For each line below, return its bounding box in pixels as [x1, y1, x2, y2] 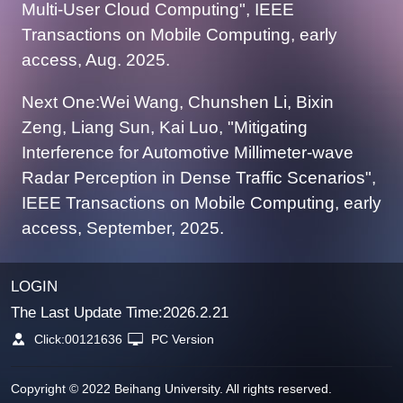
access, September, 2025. [21, 218, 224, 237]
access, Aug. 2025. [21, 49, 170, 69]
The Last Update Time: [10, 303, 163, 321]
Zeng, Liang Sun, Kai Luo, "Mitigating [21, 117, 308, 137]
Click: [31, 332, 66, 347]
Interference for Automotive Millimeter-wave [21, 142, 354, 162]
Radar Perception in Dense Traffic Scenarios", [21, 167, 376, 187]
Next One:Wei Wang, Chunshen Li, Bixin [21, 92, 334, 112]
